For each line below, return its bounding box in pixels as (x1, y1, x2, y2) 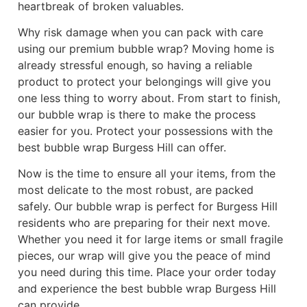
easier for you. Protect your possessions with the (18, 123, 273, 138)
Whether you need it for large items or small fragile (18, 232, 283, 247)
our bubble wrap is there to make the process (18, 107, 256, 121)
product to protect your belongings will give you (18, 74, 271, 88)
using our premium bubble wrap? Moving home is (18, 41, 274, 56)
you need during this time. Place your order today (18, 265, 276, 280)
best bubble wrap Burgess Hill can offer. (18, 140, 226, 154)
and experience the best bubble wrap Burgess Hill (18, 282, 276, 296)
